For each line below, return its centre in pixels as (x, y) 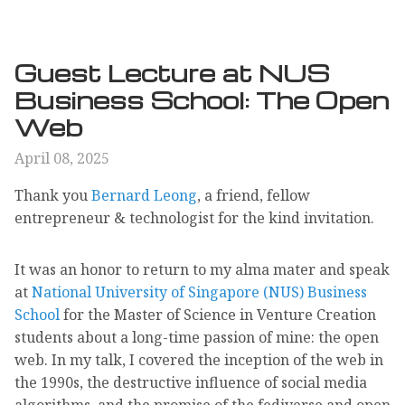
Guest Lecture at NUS (172, 72)
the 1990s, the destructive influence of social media (191, 382)
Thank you (53, 195)
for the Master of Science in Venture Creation (218, 314)
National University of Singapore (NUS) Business (199, 292)
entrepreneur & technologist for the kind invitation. (194, 217)
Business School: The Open (202, 99)
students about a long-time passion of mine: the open (197, 337)
